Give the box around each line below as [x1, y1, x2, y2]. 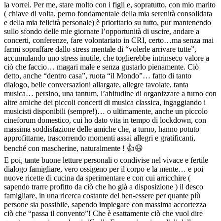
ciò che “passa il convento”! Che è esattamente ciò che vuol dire [4, 209, 203, 218]
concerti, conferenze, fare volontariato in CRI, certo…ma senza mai [4, 36, 214, 44]
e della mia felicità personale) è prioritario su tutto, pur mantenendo [4, 18, 211, 27]
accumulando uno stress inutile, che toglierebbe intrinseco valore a [4, 53, 209, 62]
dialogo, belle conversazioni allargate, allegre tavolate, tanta [4, 80, 188, 89]
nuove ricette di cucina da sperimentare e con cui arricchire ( [4, 173, 190, 182]
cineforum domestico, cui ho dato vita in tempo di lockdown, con [4, 115, 206, 124]
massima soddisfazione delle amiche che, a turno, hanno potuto [4, 124, 199, 133]
